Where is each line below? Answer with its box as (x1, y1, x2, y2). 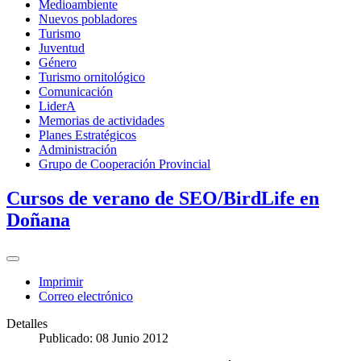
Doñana (6, 209, 70, 230)
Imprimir (39, 274, 83, 288)
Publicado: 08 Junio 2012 (39, 330, 168, 345)
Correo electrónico (39, 288, 133, 303)
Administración (39, 142, 117, 156)
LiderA (39, 98, 76, 113)
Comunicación (39, 84, 113, 98)
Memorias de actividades (39, 113, 164, 127)
